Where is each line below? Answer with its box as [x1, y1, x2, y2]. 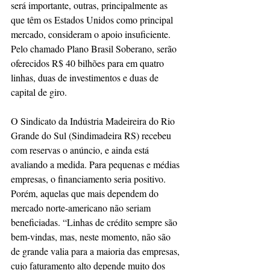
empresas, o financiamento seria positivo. [11, 172, 168, 185]
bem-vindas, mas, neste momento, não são [11, 230, 173, 243]
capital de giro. [11, 86, 67, 98]
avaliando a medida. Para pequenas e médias [11, 158, 182, 171]
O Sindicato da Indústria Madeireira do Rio [11, 115, 177, 127]
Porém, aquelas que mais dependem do [11, 187, 161, 199]
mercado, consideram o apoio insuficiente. [11, 28, 173, 40]
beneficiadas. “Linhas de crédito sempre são [11, 216, 180, 228]
